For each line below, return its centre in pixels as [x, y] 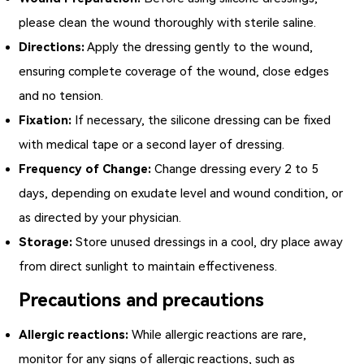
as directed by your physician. [100, 217]
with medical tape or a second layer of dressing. [152, 144]
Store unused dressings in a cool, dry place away [208, 242]
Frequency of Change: [85, 169]
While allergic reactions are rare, [218, 334]
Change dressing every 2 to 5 [235, 169]
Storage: [46, 242]
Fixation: [45, 120]
